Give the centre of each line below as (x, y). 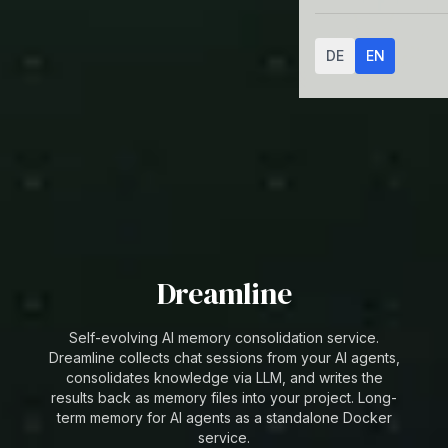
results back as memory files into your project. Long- (224, 397)
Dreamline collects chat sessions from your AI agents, (224, 357)
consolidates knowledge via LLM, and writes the (224, 377)
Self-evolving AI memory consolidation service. (224, 337)
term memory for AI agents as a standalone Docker (224, 417)
